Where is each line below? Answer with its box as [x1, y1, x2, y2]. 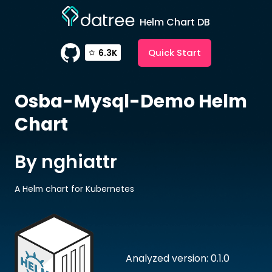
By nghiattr [14, 149, 117, 174]
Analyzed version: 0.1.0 [126, 251, 230, 265]
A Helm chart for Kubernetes [14, 182, 134, 195]
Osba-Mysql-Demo [14, 88, 195, 114]
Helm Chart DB [140, 15, 210, 29]
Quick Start [148, 46, 202, 59]
